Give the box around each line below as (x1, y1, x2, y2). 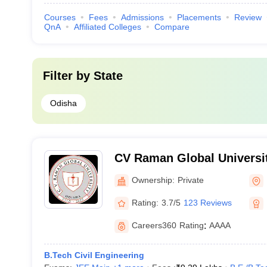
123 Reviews (183, 197, 232, 207)
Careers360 (131, 221, 176, 230)
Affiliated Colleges (73, 22, 141, 32)
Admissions (120, 13, 164, 22)
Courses (44, 13, 76, 22)
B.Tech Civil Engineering (44, 250, 144, 260)
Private (177, 175, 204, 185)
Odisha (49, 98, 77, 108)
